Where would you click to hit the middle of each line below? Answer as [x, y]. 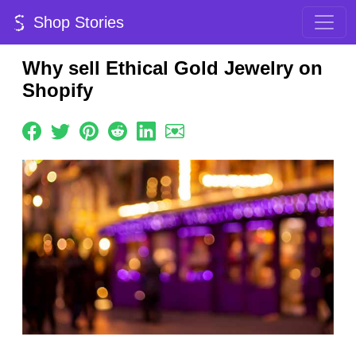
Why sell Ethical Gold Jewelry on [172, 68]
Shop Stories [76, 22]
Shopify [58, 90]
